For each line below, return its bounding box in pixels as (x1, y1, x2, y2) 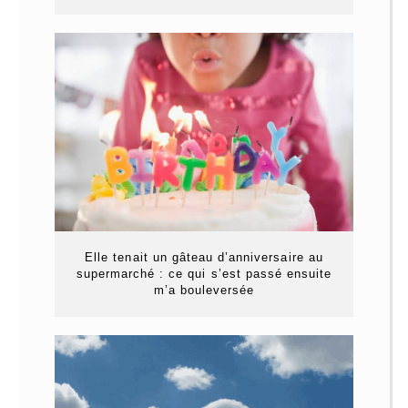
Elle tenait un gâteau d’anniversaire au (85, 250, 323, 265)
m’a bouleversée (153, 283, 255, 298)
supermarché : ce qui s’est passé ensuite (76, 267, 332, 281)
